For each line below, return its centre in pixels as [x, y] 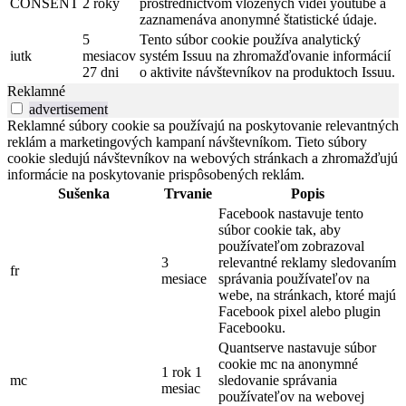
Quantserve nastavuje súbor [297, 348]
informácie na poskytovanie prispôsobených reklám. [156, 175]
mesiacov [109, 56]
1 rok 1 [182, 372]
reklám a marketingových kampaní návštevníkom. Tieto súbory [187, 142]
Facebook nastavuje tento [291, 214]
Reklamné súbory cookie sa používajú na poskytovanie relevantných [203, 126]
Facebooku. [252, 328]
